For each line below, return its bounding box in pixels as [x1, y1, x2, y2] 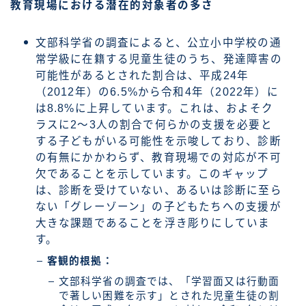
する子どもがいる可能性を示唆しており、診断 [35, 135, 281, 147]
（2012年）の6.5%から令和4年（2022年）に [35, 85, 279, 98]
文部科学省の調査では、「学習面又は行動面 [58, 275, 280, 287]
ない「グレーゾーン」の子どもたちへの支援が [35, 200, 281, 212]
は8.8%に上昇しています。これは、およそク [35, 102, 273, 114]
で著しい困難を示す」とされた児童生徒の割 [58, 290, 280, 301]
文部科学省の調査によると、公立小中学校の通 [35, 36, 281, 48]
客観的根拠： [46, 255, 113, 266]
